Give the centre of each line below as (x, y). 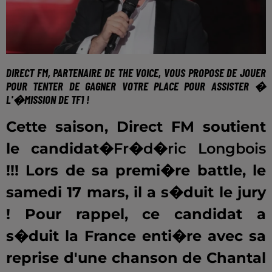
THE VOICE (138, 73)
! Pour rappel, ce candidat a (136, 214)
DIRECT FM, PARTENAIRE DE (62, 73)
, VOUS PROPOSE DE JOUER (212, 73)
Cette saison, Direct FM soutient (136, 127)
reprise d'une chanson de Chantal (136, 258)
